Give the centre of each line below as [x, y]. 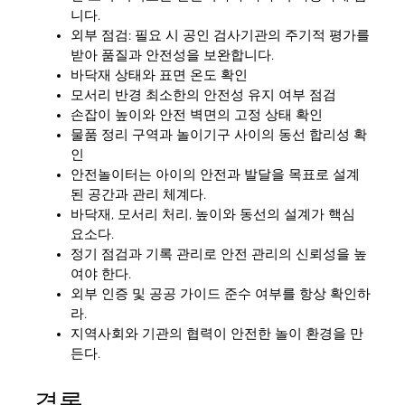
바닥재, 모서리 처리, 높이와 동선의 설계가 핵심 [213, 215]
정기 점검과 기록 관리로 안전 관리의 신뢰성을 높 [219, 255]
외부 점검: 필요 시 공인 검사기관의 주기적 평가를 [220, 36]
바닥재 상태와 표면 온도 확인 [159, 76]
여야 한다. [101, 275]
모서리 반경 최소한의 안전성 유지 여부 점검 [203, 96]
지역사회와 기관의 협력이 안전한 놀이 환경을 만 [217, 334]
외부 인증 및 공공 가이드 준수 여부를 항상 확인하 [221, 295]
